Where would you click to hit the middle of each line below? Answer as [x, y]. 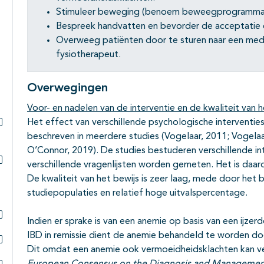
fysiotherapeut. [88, 55]
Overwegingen [67, 89]
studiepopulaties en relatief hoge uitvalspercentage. [137, 194]
